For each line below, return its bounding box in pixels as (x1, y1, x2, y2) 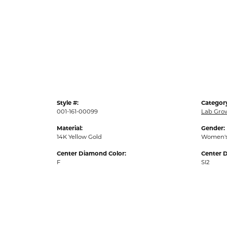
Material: (57, 124, 83, 132)
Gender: (201, 124, 225, 132)
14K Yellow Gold (57, 133, 102, 140)
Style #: (57, 99, 79, 106)
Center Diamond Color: (57, 149, 126, 157)
